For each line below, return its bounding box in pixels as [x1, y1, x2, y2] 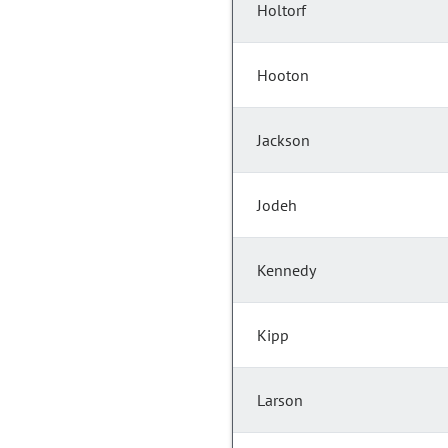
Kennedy [257, 260, 316, 281]
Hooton [257, 65, 309, 86]
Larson [257, 390, 303, 411]
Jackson [257, 130, 310, 151]
